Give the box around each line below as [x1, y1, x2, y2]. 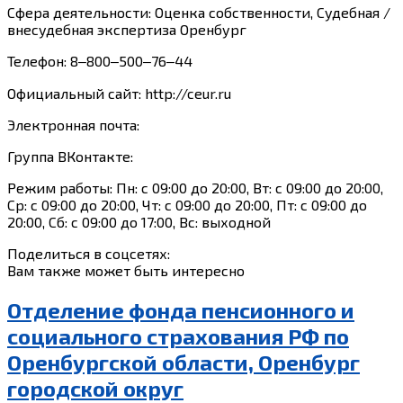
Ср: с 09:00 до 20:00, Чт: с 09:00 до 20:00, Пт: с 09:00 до [7, 195, 367, 213]
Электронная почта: [7, 115, 139, 133]
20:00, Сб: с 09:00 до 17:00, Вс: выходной [7, 212, 271, 230]
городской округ [7, 374, 184, 401]
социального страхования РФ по [7, 322, 349, 349]
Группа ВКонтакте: [7, 147, 133, 165]
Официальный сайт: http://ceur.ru [7, 84, 231, 102]
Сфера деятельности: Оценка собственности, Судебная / [7, 3, 390, 21]
